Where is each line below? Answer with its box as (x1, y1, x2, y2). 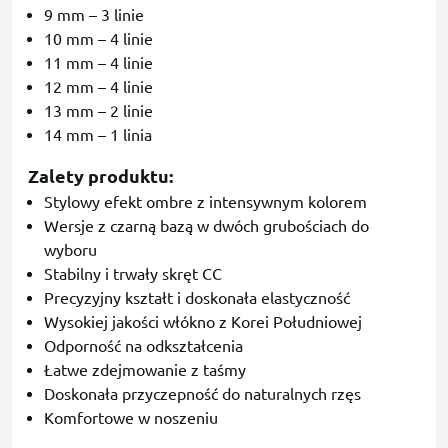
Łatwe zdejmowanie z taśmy (44, 361, 246, 380)
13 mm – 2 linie (44, 102, 153, 121)
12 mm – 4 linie (44, 78, 153, 97)
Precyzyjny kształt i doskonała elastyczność (44, 289, 350, 308)
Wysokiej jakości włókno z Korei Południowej (44, 313, 362, 332)
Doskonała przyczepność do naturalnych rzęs (44, 385, 361, 404)
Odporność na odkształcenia (44, 337, 243, 356)
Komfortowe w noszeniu (44, 409, 218, 428)
